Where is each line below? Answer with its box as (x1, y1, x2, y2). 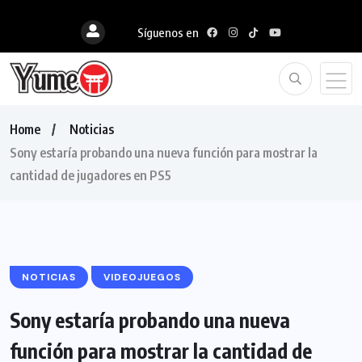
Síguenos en (137, 25, 199, 40)
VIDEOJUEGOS (103, 270, 181, 284)
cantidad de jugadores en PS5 (10, 166, 171, 183)
